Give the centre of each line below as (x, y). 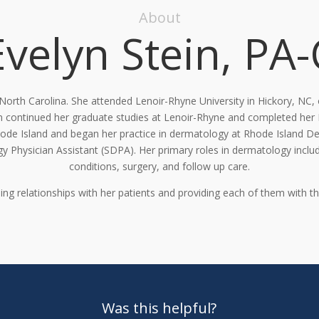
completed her (279, 117)
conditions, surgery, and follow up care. (159, 166)
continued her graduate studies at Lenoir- (101, 117)
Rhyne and (220, 117)
